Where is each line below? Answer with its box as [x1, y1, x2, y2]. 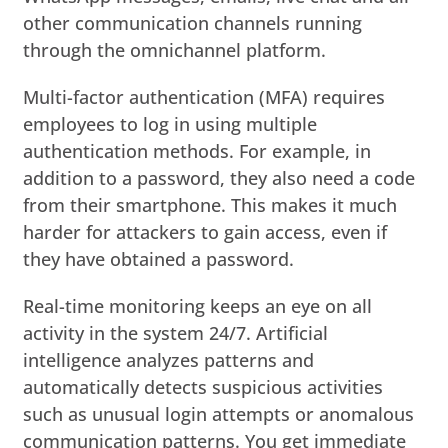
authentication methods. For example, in [23, 138, 372, 163]
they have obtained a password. [23, 246, 295, 271]
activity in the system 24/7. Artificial [23, 320, 329, 345]
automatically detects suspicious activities [23, 374, 384, 399]
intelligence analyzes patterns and [23, 347, 315, 372]
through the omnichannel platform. [23, 37, 327, 62]
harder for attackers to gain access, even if [23, 219, 388, 244]
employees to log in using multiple [23, 111, 318, 136]
